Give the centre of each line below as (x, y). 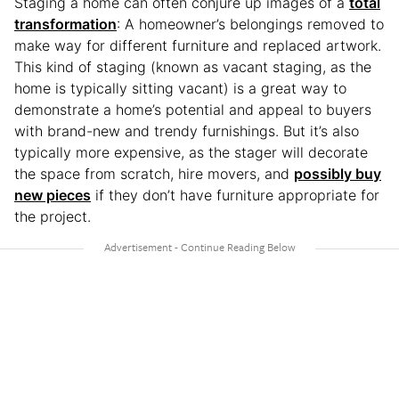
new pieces (53, 195)
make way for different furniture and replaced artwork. (198, 45)
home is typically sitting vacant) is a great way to (180, 88)
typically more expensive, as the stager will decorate (191, 152)
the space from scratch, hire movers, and (154, 173)
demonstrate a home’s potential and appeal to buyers (193, 109)
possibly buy (338, 173)
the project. (55, 216)
